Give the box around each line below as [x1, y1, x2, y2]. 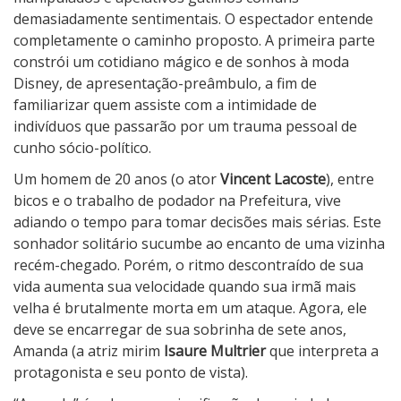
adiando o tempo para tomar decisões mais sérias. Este [13, 212, 381, 233]
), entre [326, 169, 374, 190]
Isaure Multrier [164, 341, 266, 362]
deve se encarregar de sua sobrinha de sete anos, [13, 320, 346, 340]
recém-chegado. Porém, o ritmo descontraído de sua [13, 255, 363, 276]
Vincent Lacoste [220, 169, 326, 190]
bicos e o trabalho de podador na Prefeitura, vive [13, 191, 341, 211]
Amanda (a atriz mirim [13, 341, 164, 362]
